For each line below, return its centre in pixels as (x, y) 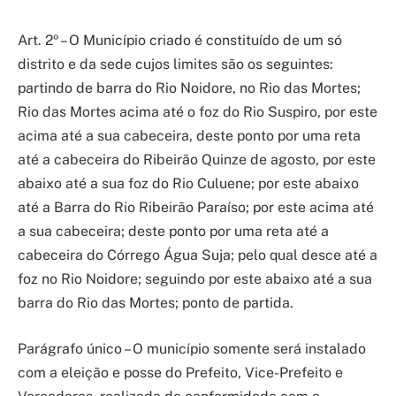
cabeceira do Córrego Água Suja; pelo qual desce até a (198, 255)
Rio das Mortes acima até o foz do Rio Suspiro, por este (198, 111)
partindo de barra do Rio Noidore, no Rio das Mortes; (189, 88)
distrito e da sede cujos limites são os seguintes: (175, 64)
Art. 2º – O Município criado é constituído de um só (180, 40)
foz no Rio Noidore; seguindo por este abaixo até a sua (195, 278)
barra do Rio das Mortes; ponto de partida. (156, 302)
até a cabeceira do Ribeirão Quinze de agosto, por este (197, 159)
